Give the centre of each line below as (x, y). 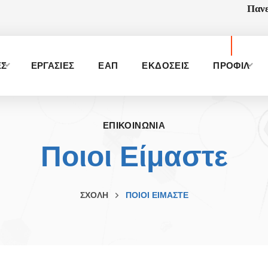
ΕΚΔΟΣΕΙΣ (166, 66)
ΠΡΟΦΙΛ (232, 66)
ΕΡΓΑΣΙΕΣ (53, 66)
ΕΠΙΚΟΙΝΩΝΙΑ (134, 125)
